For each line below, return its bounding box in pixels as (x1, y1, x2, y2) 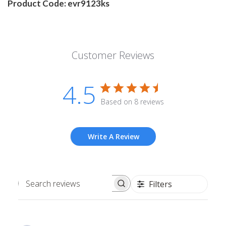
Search (73, 183, 99, 194)
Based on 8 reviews (100, 97, 164, 107)
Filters (148, 179, 172, 190)
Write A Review (87, 132, 139, 142)
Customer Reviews (72, 48, 154, 63)
